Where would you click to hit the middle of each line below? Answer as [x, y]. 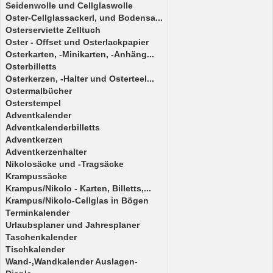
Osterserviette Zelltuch [53, 30]
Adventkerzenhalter [46, 152]
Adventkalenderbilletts [53, 127]
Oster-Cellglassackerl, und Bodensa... [84, 18]
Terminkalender [37, 213]
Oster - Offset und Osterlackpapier [77, 42]
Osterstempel [33, 103]
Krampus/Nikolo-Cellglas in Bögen [77, 200]
